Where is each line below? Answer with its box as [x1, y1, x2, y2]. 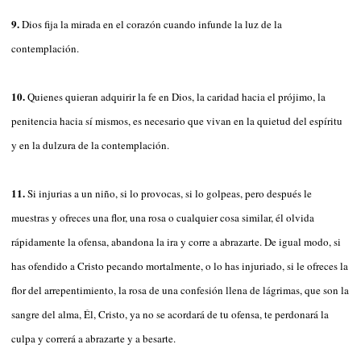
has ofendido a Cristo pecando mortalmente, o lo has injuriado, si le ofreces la [11, 258, 348, 273]
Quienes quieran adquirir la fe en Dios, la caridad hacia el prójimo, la [27, 89, 326, 104]
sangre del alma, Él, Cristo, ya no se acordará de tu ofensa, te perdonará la [11, 306, 329, 322]
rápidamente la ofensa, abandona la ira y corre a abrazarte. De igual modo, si [11, 234, 341, 249]
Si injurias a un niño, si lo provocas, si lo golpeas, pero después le [27, 185, 312, 201]
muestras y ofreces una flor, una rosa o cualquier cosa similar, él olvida [11, 210, 314, 225]
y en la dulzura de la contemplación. [11, 137, 169, 152]
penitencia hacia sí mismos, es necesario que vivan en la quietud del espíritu [11, 113, 342, 128]
